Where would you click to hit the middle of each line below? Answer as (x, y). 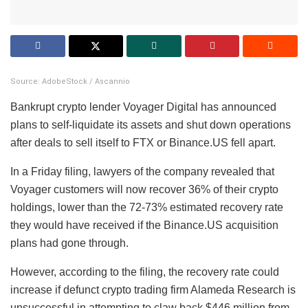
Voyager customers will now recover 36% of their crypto (144, 189)
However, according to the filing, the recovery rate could (145, 272)
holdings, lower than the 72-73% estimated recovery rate (147, 207)
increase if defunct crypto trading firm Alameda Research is (153, 289)
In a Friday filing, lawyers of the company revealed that (142, 171)
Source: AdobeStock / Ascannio (70, 81)
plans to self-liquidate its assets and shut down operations (151, 124)
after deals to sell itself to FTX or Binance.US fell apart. (144, 142)
